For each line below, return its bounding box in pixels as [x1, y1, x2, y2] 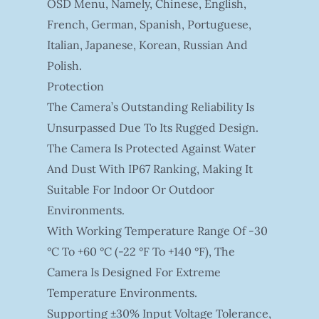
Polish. [46, 58, 82, 73]
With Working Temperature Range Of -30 [46, 223, 268, 238]
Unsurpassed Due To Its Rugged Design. [46, 120, 258, 135]
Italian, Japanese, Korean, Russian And [46, 37, 248, 52]
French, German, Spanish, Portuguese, [46, 16, 251, 31]
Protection [46, 78, 104, 93]
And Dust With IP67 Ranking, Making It [46, 161, 253, 176]
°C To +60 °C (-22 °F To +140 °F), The [46, 244, 235, 258]
